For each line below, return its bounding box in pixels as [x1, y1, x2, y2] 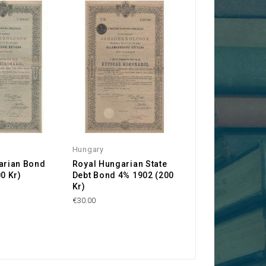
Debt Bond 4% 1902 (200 [72, 170, 175, 180]
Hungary [72, 144, 104, 154]
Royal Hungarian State [72, 159, 167, 169]
